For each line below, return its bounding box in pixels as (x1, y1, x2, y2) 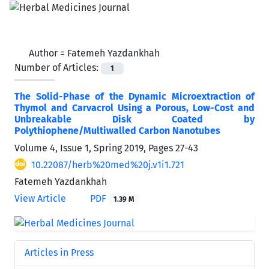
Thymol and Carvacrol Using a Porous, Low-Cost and (14, 101, 255, 113)
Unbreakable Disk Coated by (14, 113, 255, 125)
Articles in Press (25, 246, 94, 258)
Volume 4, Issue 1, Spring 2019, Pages (14, 142, 175, 154)
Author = (29, 47, 67, 59)
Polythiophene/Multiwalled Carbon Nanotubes (14, 124, 220, 136)
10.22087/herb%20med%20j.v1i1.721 (31, 159, 184, 171)
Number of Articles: (14, 61, 101, 73)
